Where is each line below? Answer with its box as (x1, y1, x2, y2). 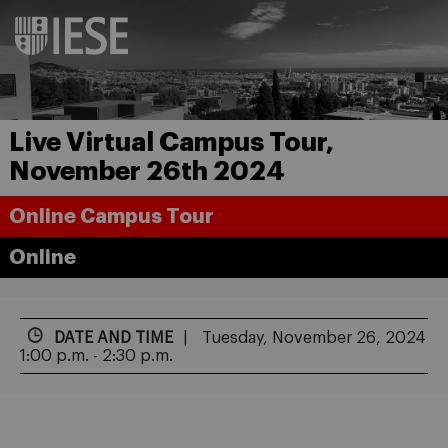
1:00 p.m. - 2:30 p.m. (20, 347, 173, 364)
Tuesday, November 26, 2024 (198, 329, 426, 346)
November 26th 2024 (8, 158, 285, 185)
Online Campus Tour (8, 205, 214, 227)
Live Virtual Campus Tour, (8, 129, 334, 156)
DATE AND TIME (54, 329, 173, 346)
